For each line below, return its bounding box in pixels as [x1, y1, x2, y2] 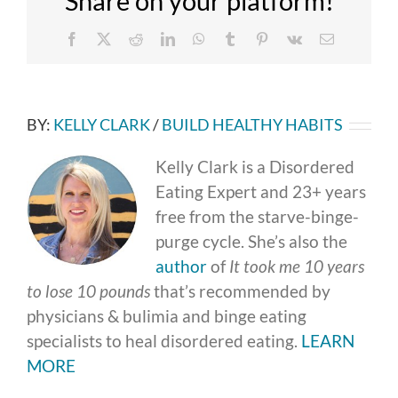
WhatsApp [203, 31, 265, 46]
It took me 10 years [229, 256, 364, 277]
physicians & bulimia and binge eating [27, 306, 306, 327]
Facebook [77, 31, 133, 46]
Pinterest [267, 31, 316, 46]
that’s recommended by [150, 281, 330, 302]
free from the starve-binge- [155, 206, 359, 227]
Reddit [141, 31, 179, 46]
